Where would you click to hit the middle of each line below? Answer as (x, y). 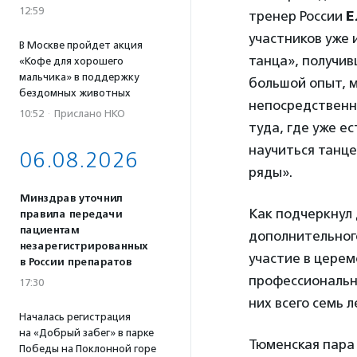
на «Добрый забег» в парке (86, 333)
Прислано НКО (90, 114)
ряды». (271, 173)
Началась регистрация (75, 317)
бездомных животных (75, 93)
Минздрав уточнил (71, 198)
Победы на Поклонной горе (88, 349)
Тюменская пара (302, 345)
